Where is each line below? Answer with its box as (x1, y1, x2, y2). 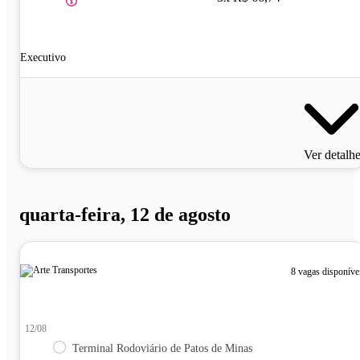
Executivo (20, 51, 66, 63)
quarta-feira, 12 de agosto (19, 203, 231, 225)
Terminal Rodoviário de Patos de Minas (72, 342, 252, 355)
